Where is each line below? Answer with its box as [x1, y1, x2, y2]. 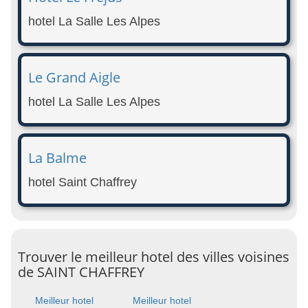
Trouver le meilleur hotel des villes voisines [18, 247, 289, 266]
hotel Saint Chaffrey [28, 175, 137, 189]
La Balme [28, 148, 87, 167]
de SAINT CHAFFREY [18, 262, 144, 281]
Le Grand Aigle [28, 67, 120, 87]
